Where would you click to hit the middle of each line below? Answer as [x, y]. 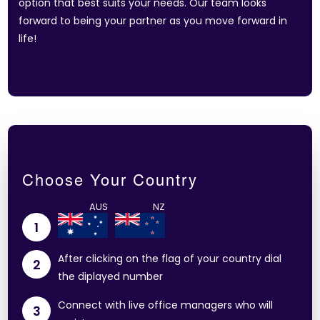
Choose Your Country [110, 179]
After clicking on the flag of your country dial [170, 259]
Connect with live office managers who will [166, 305]
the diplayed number [111, 276]
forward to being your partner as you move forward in [153, 21]
